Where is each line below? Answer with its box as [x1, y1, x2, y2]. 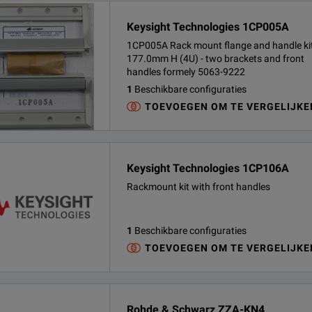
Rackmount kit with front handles [127, 181, 270, 192]
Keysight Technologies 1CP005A [127, 20, 289, 33]
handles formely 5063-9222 [127, 66, 245, 77]
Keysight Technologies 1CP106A [127, 162, 289, 175]
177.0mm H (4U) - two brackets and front [127, 53, 304, 64]
